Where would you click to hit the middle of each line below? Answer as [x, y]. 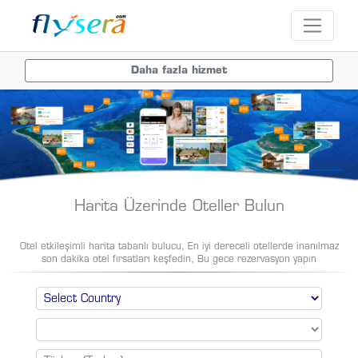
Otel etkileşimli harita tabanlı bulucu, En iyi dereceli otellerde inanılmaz [179, 247]
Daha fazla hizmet [179, 71]
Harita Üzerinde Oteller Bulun [179, 208]
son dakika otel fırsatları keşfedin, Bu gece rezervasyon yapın [179, 260]
